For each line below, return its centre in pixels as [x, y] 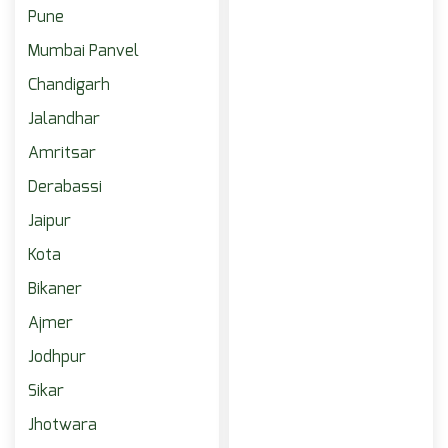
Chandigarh [69, 85]
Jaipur [49, 221]
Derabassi [65, 187]
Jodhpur [57, 357]
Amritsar [62, 153]
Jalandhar [64, 119]
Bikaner [55, 289]
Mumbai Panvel [83, 51]
